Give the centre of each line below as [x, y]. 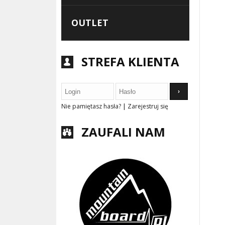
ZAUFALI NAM [123, 132]
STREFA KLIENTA [130, 62]
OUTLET [90, 23]
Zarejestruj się [148, 106]
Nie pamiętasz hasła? [91, 106]
